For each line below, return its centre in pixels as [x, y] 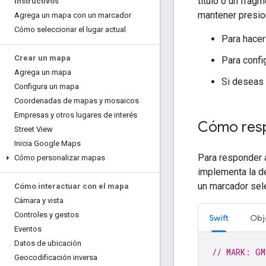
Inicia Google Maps [47, 143]
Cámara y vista [39, 200]
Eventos [28, 229]
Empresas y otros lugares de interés [76, 115]
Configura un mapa [47, 86]
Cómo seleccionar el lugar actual [70, 29]
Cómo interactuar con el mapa [72, 186]
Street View [34, 129]
